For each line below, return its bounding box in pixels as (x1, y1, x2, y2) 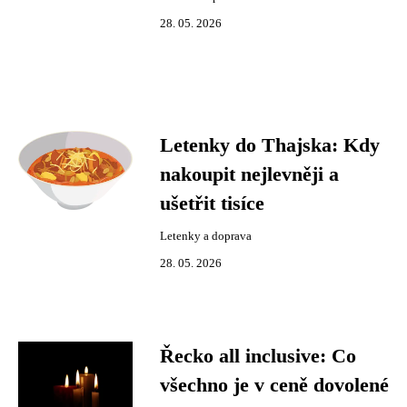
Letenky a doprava (160, 230, 252, 243)
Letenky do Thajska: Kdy (160, 134, 380, 156)
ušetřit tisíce (160, 193, 264, 214)
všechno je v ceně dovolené (160, 374, 389, 396)
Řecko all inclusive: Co (160, 345, 356, 367)
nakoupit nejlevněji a (160, 164, 339, 185)
